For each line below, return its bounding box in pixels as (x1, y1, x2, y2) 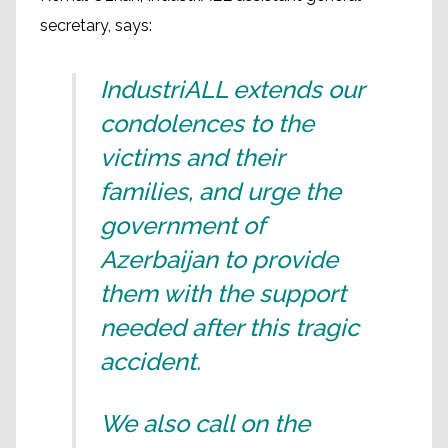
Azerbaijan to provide (100, 244, 338, 274)
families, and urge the (100, 176, 341, 206)
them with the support (100, 278, 346, 308)
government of (100, 210, 264, 240)
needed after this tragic (100, 312, 359, 342)
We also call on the (100, 408, 310, 438)
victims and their (100, 142, 284, 172)
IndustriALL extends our (100, 74, 364, 104)
